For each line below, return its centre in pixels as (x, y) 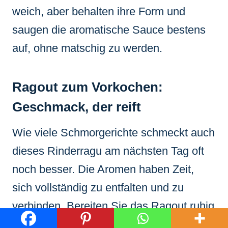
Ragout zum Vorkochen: (88, 87)
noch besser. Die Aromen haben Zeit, (103, 169)
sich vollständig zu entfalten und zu (98, 187)
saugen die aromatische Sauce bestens (109, 30)
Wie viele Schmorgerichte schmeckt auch (113, 132)
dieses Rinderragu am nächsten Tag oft (108, 151)
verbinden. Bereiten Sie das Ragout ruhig (113, 206)
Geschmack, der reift (77, 107)
